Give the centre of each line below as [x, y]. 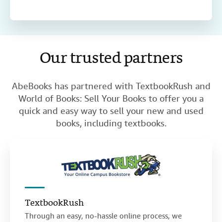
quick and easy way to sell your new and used [111, 111]
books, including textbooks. [111, 123]
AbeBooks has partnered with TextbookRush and [111, 86]
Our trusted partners [111, 59]
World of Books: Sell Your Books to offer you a [111, 99]
